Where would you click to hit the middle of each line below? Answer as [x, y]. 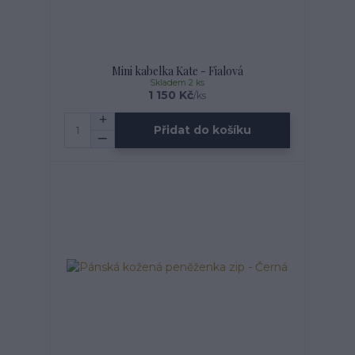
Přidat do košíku [203, 130]
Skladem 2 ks [177, 82]
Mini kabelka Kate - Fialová [177, 71]
